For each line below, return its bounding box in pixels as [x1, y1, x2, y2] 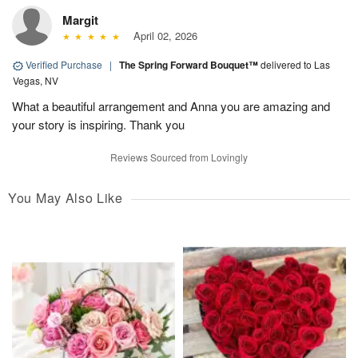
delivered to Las [261, 58, 330, 72]
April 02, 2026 [126, 28, 197, 44]
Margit [62, 11, 98, 30]
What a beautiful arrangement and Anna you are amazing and [12, 97, 330, 115]
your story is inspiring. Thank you [12, 116, 185, 133]
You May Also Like [8, 189, 123, 208]
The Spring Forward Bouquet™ [119, 58, 261, 73]
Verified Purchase [23, 58, 105, 72]
